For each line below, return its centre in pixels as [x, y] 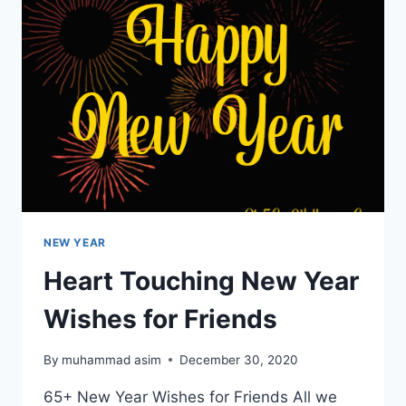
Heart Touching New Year [201, 281]
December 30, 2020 [239, 359]
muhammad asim [112, 359]
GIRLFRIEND [160, 10]
